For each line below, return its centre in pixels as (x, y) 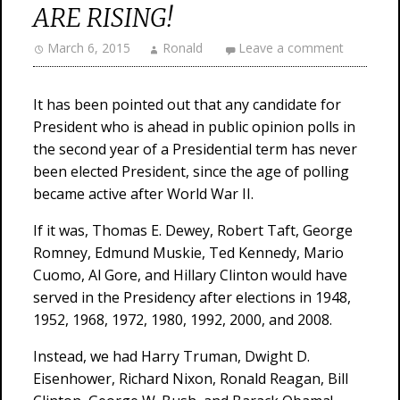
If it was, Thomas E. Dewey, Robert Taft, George (193, 230)
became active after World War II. (143, 194)
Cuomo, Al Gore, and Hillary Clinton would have (190, 275)
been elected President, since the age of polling (191, 171)
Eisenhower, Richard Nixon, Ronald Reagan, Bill (191, 379)
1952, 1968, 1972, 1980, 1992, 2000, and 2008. (183, 320)
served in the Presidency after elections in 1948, (192, 297)
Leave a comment (291, 48)
